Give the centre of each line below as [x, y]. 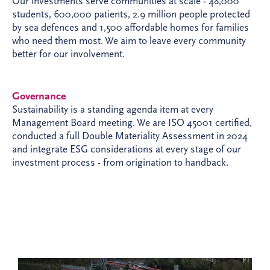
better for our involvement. [68, 54]
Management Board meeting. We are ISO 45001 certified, [132, 123]
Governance [39, 96]
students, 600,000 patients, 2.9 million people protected [131, 14]
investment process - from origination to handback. [120, 162]
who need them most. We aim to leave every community [129, 41]
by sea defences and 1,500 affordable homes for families [130, 27]
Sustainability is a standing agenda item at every [113, 109]
